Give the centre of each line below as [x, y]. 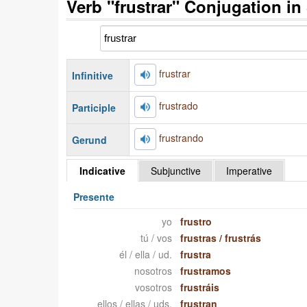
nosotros [153, 271]
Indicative [102, 171]
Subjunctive [175, 171]
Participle [94, 108]
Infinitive [92, 76]
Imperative [249, 171]
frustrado [178, 106]
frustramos [206, 271]
